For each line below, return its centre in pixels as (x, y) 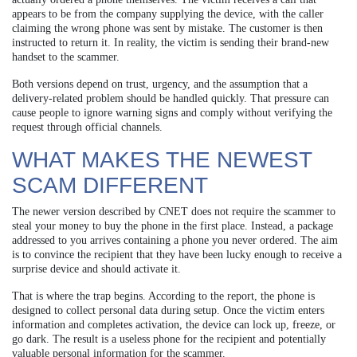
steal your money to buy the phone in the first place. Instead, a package (173, 226)
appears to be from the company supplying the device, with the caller (168, 14)
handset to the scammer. (66, 57)
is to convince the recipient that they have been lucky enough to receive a (177, 255)
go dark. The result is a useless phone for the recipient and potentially (169, 339)
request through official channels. (87, 127)
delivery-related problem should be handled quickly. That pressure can (171, 99)
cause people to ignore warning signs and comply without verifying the (172, 113)
